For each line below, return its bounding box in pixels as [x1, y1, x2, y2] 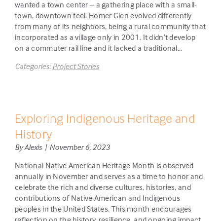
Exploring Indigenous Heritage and [15, 110, 195, 126]
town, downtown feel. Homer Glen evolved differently [15, 10, 192, 20]
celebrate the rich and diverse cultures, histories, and [15, 182, 191, 192]
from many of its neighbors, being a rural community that [15, 21, 206, 31]
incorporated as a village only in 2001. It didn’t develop [15, 32, 196, 42]
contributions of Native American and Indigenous [15, 193, 181, 203]
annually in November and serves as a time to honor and [15, 171, 203, 181]
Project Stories [52, 61, 99, 71]
